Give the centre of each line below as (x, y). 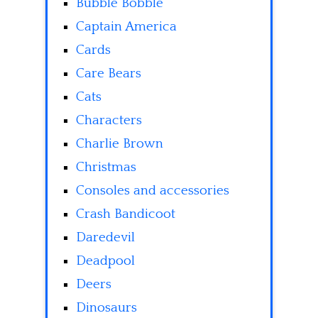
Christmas (106, 167)
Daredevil (105, 237)
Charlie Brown (120, 143)
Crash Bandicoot (126, 214)
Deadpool (105, 261)
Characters (109, 120)
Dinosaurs (106, 307)
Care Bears (109, 73)
